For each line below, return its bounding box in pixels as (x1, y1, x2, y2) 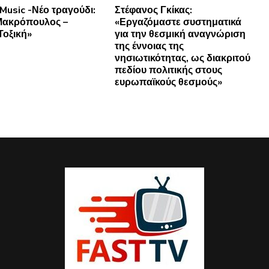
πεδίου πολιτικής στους (114, 63, 222, 77)
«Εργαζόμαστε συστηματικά (114, 15, 241, 29)
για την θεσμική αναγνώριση (114, 27, 246, 41)
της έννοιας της (114, 39, 184, 53)
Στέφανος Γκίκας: (114, 3, 192, 17)
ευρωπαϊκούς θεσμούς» (114, 75, 222, 89)
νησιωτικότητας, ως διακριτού (114, 51, 250, 65)
